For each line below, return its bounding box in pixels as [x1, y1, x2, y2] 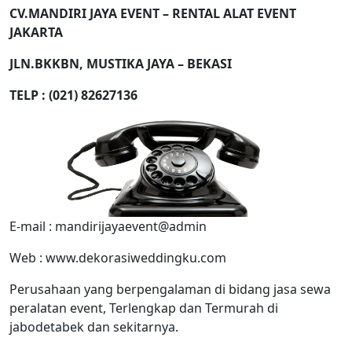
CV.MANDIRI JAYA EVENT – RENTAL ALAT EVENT [9, 5, 296, 22]
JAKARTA [9, 24, 63, 41]
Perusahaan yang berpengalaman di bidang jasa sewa [9, 280, 331, 298]
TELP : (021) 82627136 [9, 86, 137, 104]
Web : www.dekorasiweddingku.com [9, 249, 226, 266]
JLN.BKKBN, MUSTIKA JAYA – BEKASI [9, 55, 232, 72]
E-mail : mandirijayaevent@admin [9, 218, 207, 235]
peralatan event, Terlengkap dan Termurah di [9, 299, 278, 317]
